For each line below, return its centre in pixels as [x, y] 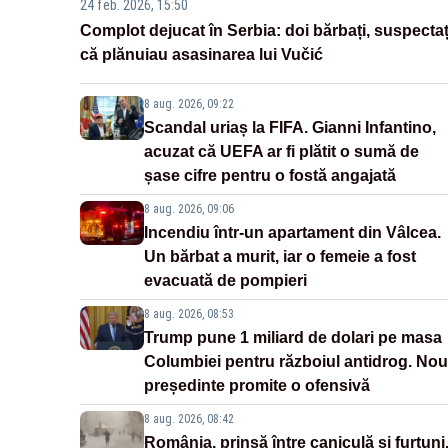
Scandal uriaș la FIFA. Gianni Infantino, [290, 128]
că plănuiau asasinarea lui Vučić [201, 55]
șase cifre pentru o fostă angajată [270, 176]
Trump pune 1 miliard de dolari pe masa [293, 338]
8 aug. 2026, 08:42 [189, 419]
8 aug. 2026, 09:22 [189, 104]
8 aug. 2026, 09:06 [189, 209]
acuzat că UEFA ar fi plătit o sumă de [281, 152]
